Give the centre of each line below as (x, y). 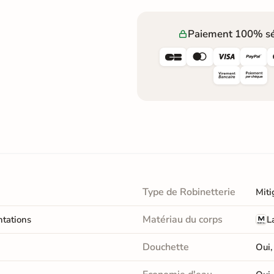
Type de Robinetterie (189, 192)
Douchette (165, 247)
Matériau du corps (182, 219)
